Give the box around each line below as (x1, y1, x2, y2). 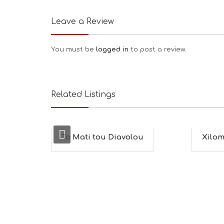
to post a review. (130, 45, 186, 53)
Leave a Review (51, 16, 114, 26)
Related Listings (51, 89, 115, 99)
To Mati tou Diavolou (61, 132, 143, 141)
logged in (96, 45, 130, 53)
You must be (51, 45, 96, 53)
